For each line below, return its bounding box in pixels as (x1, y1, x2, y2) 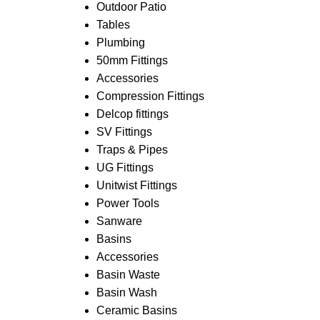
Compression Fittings (96, 90, 204, 102)
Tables (96, 19, 130, 31)
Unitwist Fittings (96, 179, 177, 191)
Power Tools (96, 197, 159, 209)
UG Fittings (96, 161, 154, 174)
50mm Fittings (96, 54, 168, 66)
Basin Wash (96, 286, 157, 299)
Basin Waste (96, 269, 160, 281)
